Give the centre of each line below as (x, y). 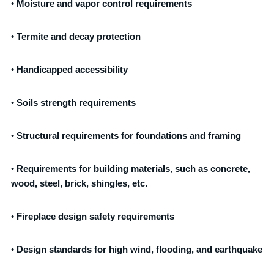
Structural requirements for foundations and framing (129, 135)
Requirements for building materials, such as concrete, (134, 168)
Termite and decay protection (79, 36)
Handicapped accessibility (72, 69)
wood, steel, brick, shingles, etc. (80, 183)
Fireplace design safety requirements (96, 216)
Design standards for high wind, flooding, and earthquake (140, 249)
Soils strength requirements (76, 102)
